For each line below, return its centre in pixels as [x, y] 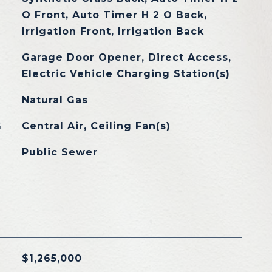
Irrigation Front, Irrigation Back [113, 31]
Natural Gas [55, 100]
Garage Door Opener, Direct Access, [126, 57]
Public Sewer [59, 152]
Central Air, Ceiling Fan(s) [96, 126]
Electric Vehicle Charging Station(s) [126, 74]
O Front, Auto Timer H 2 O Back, [114, 15]
